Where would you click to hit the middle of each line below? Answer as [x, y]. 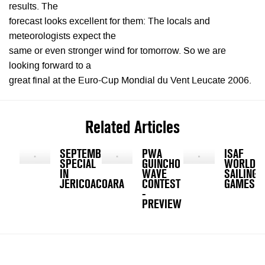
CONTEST [161, 184]
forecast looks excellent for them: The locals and [109, 22]
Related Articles [132, 127]
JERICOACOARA [92, 184]
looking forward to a [50, 66]
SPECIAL [78, 164]
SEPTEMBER [86, 154]
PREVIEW [161, 204]
